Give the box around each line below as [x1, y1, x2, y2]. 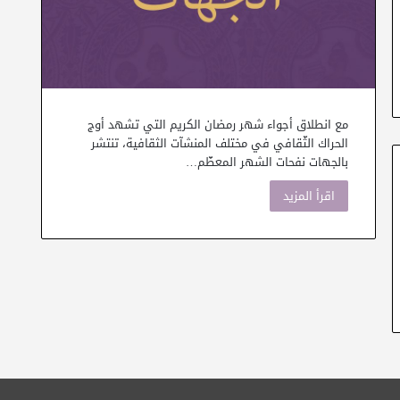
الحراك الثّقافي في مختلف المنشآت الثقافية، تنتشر [91, 131, 348, 154]
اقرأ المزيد [283, 184, 335, 207]
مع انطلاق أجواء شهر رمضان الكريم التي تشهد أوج [87, 112, 348, 136]
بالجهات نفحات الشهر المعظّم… [186, 150, 348, 173]
